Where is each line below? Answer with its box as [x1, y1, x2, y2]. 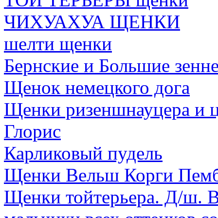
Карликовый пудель [4, 143, 163, 163]
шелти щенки [4, 33, 112, 54]
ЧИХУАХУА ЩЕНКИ [4, 11, 180, 32]
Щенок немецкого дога [4, 77, 190, 98]
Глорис [4, 121, 61, 142]
